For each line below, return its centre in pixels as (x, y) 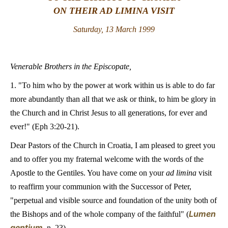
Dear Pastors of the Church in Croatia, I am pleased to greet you (113, 145)
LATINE (175, 17)
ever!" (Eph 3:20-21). (45, 126)
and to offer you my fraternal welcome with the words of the (107, 159)
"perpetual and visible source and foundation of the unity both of (113, 200)
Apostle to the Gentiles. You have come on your (88, 173)
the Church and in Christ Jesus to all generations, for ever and (109, 113)
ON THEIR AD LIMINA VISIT (114, 11)
